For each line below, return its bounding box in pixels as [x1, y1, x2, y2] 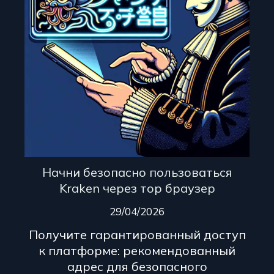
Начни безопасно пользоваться [42, 165, 232, 180]
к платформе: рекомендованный [39, 243, 235, 259]
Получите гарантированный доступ [28, 227, 246, 243]
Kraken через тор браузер [59, 180, 215, 196]
